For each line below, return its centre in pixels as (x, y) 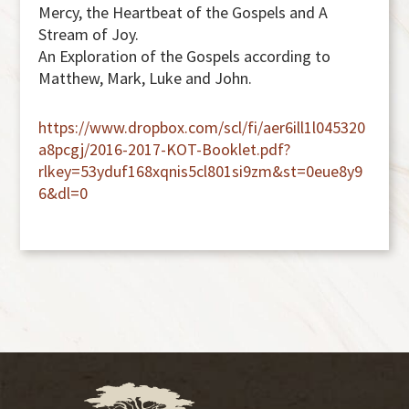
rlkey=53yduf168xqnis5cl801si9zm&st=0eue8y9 (201, 171)
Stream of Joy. (89, 34)
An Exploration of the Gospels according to (185, 56)
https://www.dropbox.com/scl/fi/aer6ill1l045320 (202, 127)
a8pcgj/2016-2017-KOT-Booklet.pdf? (165, 149)
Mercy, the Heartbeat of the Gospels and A (184, 12)
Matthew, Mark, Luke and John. (146, 78)
